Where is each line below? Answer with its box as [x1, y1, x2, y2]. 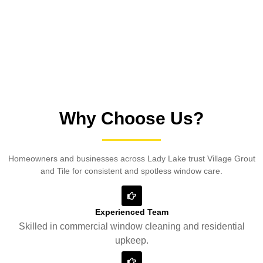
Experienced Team [95, 207, 168, 217]
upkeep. [114, 235, 149, 246]
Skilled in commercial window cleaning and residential [18, 221, 245, 232]
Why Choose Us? [59, 108, 204, 128]
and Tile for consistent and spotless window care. [41, 166, 222, 176]
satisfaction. [8, 2, 52, 12]
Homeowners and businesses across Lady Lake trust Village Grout [8, 153, 255, 163]
